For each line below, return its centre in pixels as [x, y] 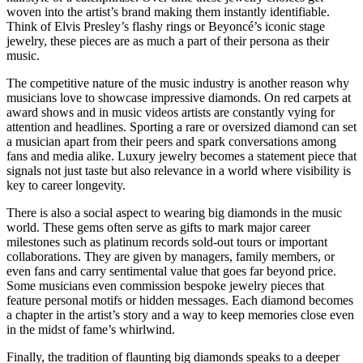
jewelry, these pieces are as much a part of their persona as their [168, 41]
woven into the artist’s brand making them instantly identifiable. [168, 11]
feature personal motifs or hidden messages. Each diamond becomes [180, 300]
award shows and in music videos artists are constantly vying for [171, 112]
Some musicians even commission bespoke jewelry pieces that [165, 285]
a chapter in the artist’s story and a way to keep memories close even [180, 314]
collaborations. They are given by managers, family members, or [171, 256]
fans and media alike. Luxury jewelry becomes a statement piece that [181, 156]
